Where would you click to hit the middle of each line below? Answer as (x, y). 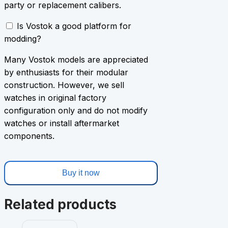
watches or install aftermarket (62, 123)
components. (29, 136)
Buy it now (81, 173)
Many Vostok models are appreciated (76, 59)
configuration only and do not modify (76, 110)
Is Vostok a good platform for (74, 26)
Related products (60, 204)
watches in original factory (55, 97)
